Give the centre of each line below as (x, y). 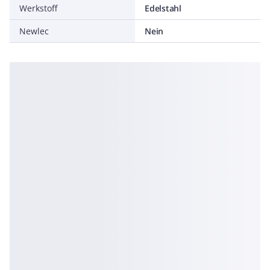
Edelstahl (163, 8)
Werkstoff (38, 8)
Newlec (34, 31)
